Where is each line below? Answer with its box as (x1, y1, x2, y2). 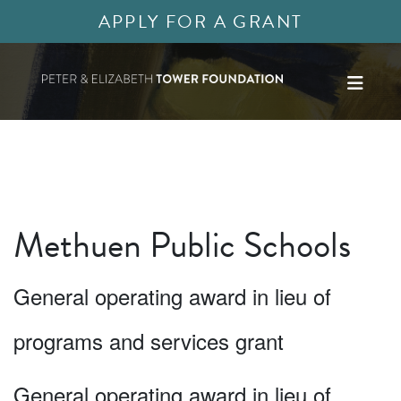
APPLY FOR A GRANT (98, 8, 303, 35)
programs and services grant (13, 325, 284, 356)
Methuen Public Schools (13, 218, 351, 271)
